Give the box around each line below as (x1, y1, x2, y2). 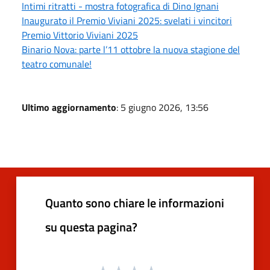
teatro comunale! (22, 56, 92, 71)
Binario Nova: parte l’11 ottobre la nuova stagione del (22, 42, 240, 57)
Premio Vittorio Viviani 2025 (22, 27, 138, 42)
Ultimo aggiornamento (22, 99, 116, 115)
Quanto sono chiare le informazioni (45, 193, 224, 212)
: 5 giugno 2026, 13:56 (116, 99, 209, 115)
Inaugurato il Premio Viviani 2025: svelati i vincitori (22, 13, 232, 28)
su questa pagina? (45, 217, 137, 236)
